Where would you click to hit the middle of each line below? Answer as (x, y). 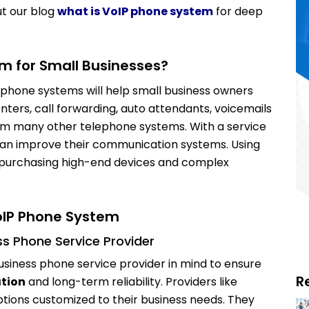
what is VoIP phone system (135, 11)
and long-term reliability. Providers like (131, 282)
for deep (238, 11)
